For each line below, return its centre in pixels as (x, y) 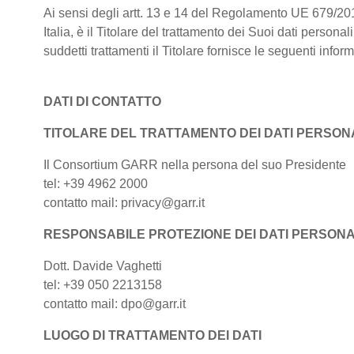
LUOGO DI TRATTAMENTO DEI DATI (153, 335)
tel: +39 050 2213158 (103, 285)
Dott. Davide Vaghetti (103, 266)
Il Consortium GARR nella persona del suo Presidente (195, 165)
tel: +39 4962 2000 (96, 184)
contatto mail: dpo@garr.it (115, 304)
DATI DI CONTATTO (102, 102)
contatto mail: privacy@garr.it (124, 203)
